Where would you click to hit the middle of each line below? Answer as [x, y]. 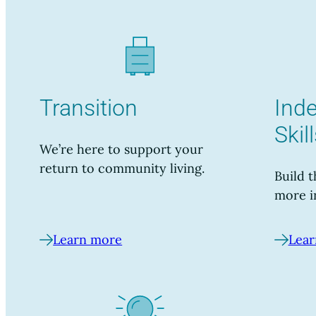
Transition [89, 108]
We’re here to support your [121, 150]
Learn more [88, 240]
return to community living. [122, 169]
